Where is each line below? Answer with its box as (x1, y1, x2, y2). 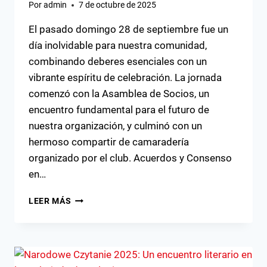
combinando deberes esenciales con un (29, 55, 207, 68)
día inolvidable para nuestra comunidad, (29, 39, 207, 52)
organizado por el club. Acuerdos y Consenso (29, 152, 232, 164)
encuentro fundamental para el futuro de (29, 104, 209, 116)
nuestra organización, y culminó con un (29, 120, 202, 132)
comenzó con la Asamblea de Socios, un (29, 88, 209, 100)
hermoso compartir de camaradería (29, 136, 189, 148)
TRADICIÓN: (70, 256, 121, 266)
